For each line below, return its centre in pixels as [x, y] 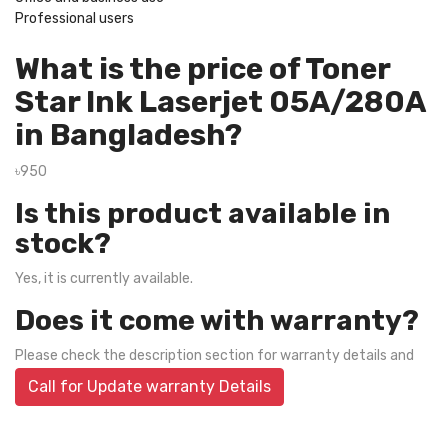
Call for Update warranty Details [149, 386]
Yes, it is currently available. [104, 278]
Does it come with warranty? [217, 320]
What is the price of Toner [202, 68]
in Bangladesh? [128, 134]
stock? [63, 243]
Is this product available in [202, 213]
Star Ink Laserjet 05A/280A [220, 101]
